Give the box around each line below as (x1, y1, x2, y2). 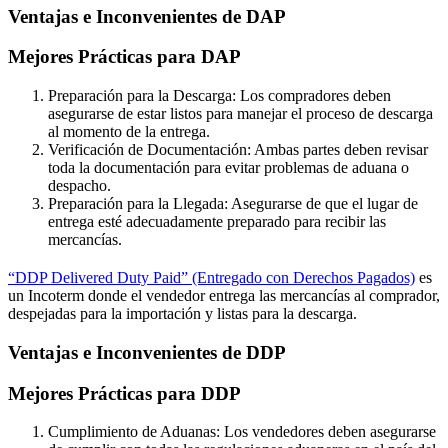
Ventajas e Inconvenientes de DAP (8, 5, 286, 27)
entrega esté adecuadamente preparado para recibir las (48, 213, 386, 231)
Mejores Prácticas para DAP (8, 46, 241, 68)
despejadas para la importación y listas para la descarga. (8, 305, 357, 323)
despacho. (48, 177, 111, 195)
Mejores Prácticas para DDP (8, 382, 241, 404)
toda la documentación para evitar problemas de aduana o (48, 159, 409, 177)
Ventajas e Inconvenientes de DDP (8, 341, 286, 363)
